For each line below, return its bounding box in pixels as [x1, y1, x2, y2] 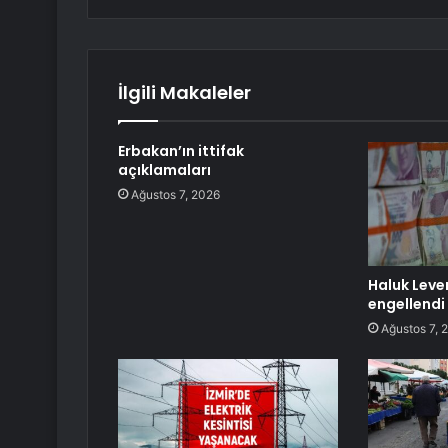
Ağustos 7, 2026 [131, 187, 220, 203]
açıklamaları [118, 160, 211, 181]
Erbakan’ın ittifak [118, 141, 244, 162]
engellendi [367, 294, 445, 315]
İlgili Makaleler [118, 80, 251, 106]
